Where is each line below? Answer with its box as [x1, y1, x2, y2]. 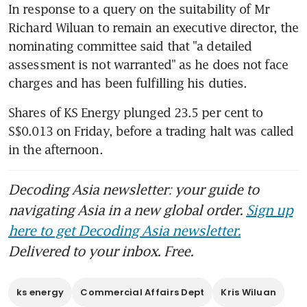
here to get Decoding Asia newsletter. [8, 221, 241, 238]
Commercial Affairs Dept [80, 285, 205, 299]
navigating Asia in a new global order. [8, 201, 246, 218]
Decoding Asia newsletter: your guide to [8, 180, 259, 197]
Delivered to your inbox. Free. [8, 242, 193, 259]
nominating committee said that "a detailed [8, 38, 252, 53]
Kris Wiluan [221, 285, 277, 299]
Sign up [246, 201, 293, 218]
